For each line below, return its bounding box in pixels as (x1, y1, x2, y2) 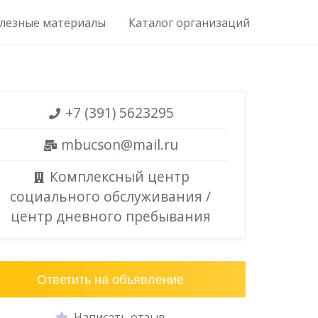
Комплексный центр (45, 167, 190, 186)
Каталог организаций (128, 14, 250, 31)
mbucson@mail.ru (57, 135, 178, 154)
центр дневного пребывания (10, 207, 211, 226)
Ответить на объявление (37, 270, 185, 288)
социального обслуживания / (10, 187, 212, 206)
